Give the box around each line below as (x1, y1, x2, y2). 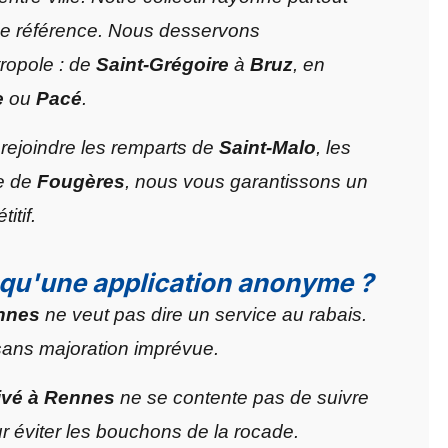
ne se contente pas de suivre (115, 387, 369, 408)
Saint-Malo (219, 137, 316, 158)
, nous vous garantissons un (125, 171, 368, 192)
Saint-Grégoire (96, 54, 229, 75)
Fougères (37, 171, 125, 192)
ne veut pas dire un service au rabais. (40, 304, 367, 325)
